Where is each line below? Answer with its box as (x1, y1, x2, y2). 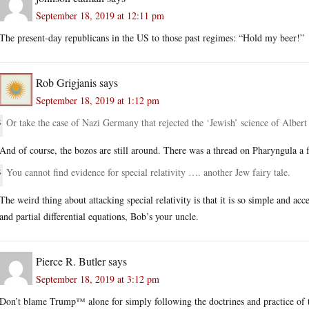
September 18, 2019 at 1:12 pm (36, 93, 159, 107)
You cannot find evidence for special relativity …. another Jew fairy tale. (6, 165, 290, 179)
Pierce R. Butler (36, 253, 106, 268)
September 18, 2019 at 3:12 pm (36, 272, 159, 286)
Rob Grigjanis (36, 74, 97, 90)
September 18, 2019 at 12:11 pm (36, 8, 164, 22)
